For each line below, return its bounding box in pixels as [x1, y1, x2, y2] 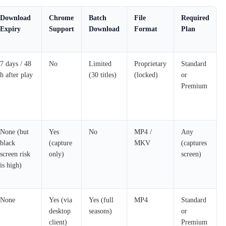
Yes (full [89, 196, 114, 204]
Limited [89, 60, 111, 68]
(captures [181, 139, 207, 147]
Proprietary [134, 60, 166, 68]
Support [49, 25, 74, 33]
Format [134, 25, 157, 33]
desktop [49, 207, 71, 215]
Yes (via [49, 196, 72, 204]
